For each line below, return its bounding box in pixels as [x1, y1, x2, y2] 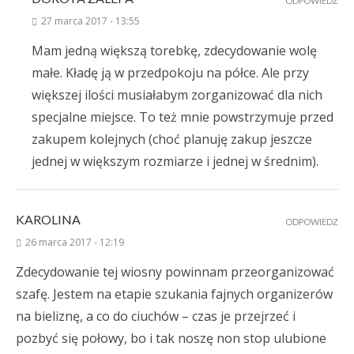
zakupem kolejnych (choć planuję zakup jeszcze [32, 130, 312, 149]
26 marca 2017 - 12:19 [25, 235, 124, 250]
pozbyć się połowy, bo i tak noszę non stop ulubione [16, 330, 326, 348]
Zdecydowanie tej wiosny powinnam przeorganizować [16, 263, 334, 281]
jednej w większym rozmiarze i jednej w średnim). [32, 153, 318, 171]
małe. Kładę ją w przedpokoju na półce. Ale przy [32, 64, 309, 82]
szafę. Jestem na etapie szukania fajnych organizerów [16, 285, 333, 303]
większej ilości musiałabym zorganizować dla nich [32, 86, 322, 104]
